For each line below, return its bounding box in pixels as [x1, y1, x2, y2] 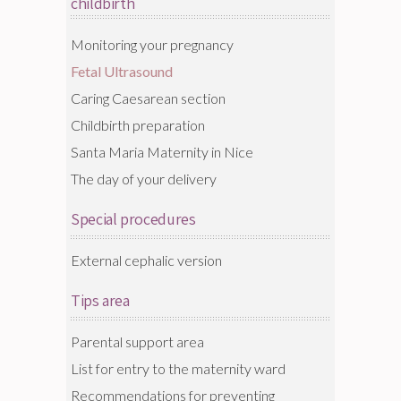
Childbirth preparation [71, 116, 205, 133]
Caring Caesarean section [71, 90, 226, 107]
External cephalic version [71, 252, 222, 269]
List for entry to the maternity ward [71, 360, 286, 377]
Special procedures [71, 209, 196, 229]
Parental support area [71, 333, 204, 350]
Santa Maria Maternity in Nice [71, 143, 253, 160]
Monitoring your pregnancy [71, 36, 234, 53]
